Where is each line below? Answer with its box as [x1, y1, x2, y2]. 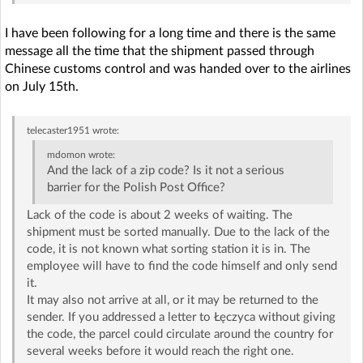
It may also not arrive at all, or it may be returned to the [26, 294, 318, 306]
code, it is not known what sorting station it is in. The [26, 243, 310, 255]
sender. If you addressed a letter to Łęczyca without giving [26, 311, 335, 323]
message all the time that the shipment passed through [5, 45, 314, 58]
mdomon [47, 150, 87, 160]
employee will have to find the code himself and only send [26, 260, 337, 272]
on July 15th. [5, 80, 79, 93]
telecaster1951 [26, 126, 90, 135]
